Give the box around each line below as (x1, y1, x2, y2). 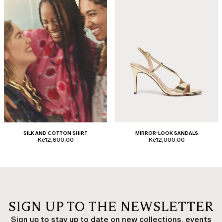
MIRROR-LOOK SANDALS (135, 129, 198, 136)
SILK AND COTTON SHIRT (23, 129, 88, 136)
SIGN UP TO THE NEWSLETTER (8, 198, 214, 215)
